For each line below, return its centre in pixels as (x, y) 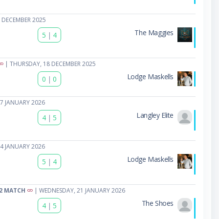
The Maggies (154, 32)
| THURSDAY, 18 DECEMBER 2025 (49, 64)
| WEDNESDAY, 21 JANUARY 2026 (79, 190)
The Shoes (157, 203)
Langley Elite (155, 115)
